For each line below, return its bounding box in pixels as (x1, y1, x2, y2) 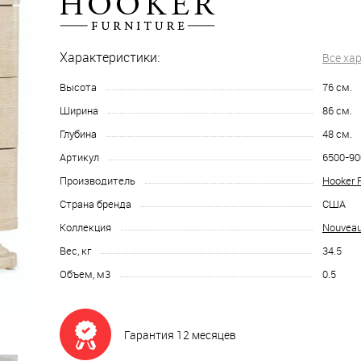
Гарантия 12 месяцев (124, 326, 236, 342)
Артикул (60, 149, 99, 164)
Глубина (60, 126, 97, 141)
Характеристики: (60, 48, 160, 66)
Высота (60, 79, 97, 94)
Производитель (60, 172, 135, 188)
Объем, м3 (60, 266, 110, 281)
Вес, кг (60, 243, 91, 258)
